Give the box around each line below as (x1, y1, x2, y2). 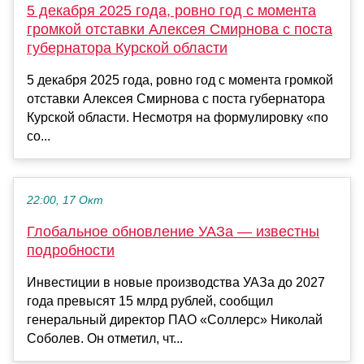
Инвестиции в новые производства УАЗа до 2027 (27, 275, 325, 290)
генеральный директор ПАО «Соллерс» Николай (27, 313, 323, 327)
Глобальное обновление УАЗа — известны (27, 223, 319, 240)
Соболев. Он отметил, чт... (27, 331, 183, 346)
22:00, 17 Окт (27, 194, 103, 207)
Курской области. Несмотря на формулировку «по (27, 110, 328, 125)
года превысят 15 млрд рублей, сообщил (27, 294, 273, 309)
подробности (27, 242, 115, 259)
